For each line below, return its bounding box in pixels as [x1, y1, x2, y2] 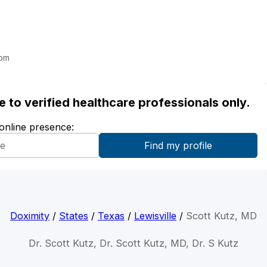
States [59, 210, 88, 222]
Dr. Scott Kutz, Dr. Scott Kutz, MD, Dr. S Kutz [29, 237, 238, 250]
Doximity [10, 210, 49, 222]
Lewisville [134, 210, 176, 222]
